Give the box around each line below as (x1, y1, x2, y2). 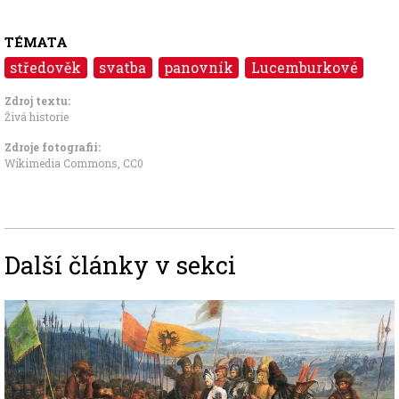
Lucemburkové (250, 57, 358, 77)
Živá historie (4, 109, 69, 124)
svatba (99, 57, 147, 77)
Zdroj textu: (4, 93, 70, 108)
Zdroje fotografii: (4, 139, 101, 154)
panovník (163, 57, 233, 77)
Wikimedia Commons (4, 155, 118, 170)
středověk (10, 57, 82, 77)
